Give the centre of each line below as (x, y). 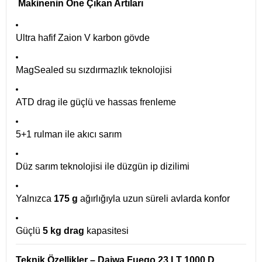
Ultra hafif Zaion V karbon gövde (83, 38)
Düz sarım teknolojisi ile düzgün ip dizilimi (103, 166)
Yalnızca (35, 199)
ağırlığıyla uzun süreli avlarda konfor (154, 199)
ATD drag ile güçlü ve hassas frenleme (96, 102)
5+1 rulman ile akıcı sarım (69, 134)
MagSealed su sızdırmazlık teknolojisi (94, 70)
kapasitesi (106, 231)
